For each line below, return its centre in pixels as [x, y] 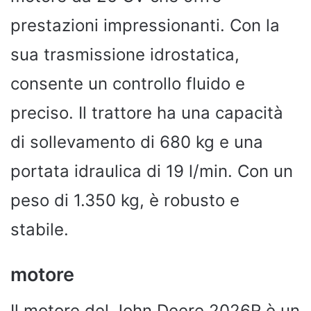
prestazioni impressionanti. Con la [145, 25]
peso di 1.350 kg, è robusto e [125, 200]
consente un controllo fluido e [128, 83]
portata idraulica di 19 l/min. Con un [152, 171]
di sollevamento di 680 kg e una [137, 142]
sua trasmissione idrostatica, [125, 54]
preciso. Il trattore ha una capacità [147, 112]
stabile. [40, 229]
